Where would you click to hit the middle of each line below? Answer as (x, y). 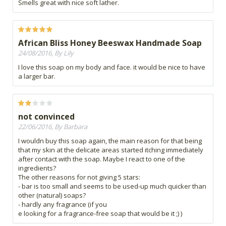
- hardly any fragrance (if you (63, 205)
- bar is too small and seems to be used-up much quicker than (112, 186)
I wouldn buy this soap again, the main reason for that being (110, 141)
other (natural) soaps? (52, 195)
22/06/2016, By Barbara (53, 127)
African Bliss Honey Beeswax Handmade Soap (110, 43)
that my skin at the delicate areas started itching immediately (111, 150)
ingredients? (37, 168)
